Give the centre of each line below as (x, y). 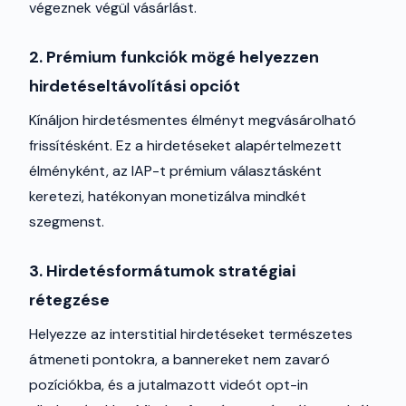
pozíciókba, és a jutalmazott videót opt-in (169, 385)
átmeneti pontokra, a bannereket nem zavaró (179, 359)
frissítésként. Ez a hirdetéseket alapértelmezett (185, 145)
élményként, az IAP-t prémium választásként (175, 171)
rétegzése (69, 300)
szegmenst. (67, 222)
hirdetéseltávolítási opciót (135, 86)
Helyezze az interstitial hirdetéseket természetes (191, 334)
